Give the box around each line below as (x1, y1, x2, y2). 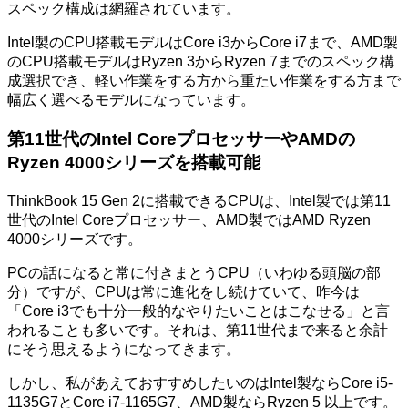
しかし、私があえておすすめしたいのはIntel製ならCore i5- (7, 374, 393, 391)
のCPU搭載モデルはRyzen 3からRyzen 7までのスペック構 (7, 54, 394, 70)
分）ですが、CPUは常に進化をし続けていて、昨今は (7, 283, 360, 300)
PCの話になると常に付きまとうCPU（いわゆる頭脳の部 (7, 264, 381, 280)
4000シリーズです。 (7, 230, 142, 247)
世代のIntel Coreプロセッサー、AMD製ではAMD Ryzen (7, 211, 371, 228)
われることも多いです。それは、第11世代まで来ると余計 (7, 321, 388, 338)
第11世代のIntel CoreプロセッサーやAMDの (7, 128, 355, 148)
